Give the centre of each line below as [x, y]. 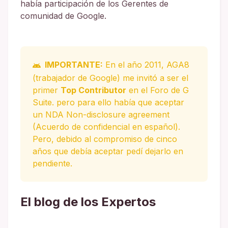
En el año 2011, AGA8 [146, 65]
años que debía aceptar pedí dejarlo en [108, 151]
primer [47, 90]
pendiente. [52, 164]
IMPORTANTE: [74, 65]
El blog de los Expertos [88, 202]
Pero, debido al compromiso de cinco [105, 139]
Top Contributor [93, 90]
